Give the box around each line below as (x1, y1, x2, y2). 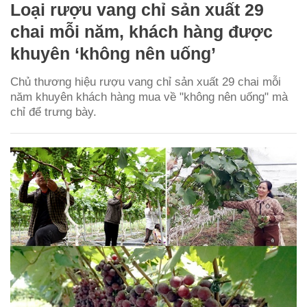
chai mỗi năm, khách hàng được (10, 21, 273, 41)
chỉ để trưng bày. (10, 105, 97, 119)
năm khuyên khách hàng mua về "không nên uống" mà (10, 90, 288, 103)
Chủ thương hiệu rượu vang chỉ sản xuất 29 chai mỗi (10, 75, 281, 88)
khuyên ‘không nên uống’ (10, 43, 216, 63)
